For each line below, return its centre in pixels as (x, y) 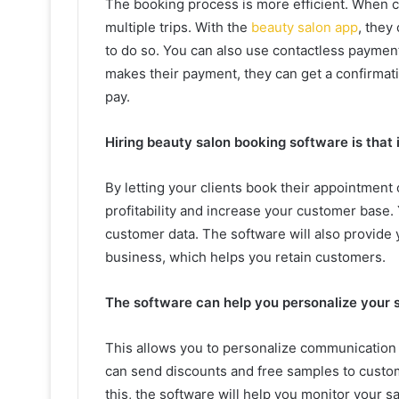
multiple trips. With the (178, 27)
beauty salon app (305, 27)
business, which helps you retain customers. (245, 256)
